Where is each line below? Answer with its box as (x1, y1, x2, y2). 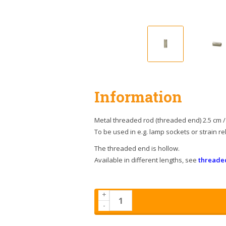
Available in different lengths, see (94, 155, 198, 164)
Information (94, 87, 182, 106)
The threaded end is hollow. (94, 144, 180, 153)
